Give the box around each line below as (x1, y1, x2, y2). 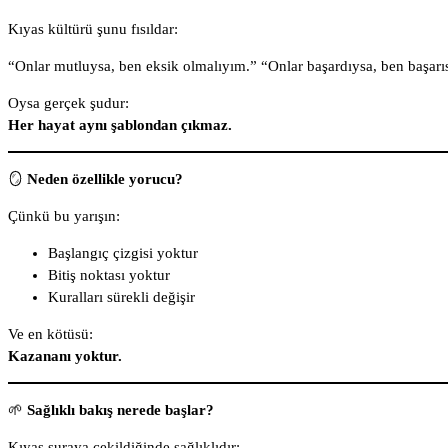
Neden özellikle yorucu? (27, 171, 183, 188)
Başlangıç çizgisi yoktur (48, 245, 198, 262)
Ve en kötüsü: (8, 326, 93, 343)
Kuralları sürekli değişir (48, 289, 195, 306)
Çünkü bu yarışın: (8, 208, 120, 225)
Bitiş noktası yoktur (48, 267, 170, 284)
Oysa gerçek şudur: (8, 95, 129, 112)
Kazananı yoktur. (8, 348, 122, 365)
